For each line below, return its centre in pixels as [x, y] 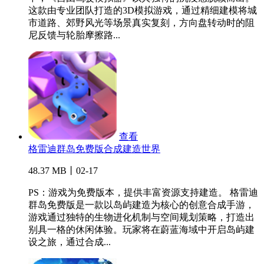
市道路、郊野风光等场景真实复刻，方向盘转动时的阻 [141, 23]
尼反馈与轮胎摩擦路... [74, 35]
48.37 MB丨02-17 [63, 171]
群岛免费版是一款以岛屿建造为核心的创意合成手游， [141, 205]
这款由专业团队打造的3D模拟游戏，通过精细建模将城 [143, 11]
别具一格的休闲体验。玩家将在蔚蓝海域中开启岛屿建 [141, 230]
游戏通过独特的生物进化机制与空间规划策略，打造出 [141, 217]
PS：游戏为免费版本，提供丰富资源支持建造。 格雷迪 [143, 193]
